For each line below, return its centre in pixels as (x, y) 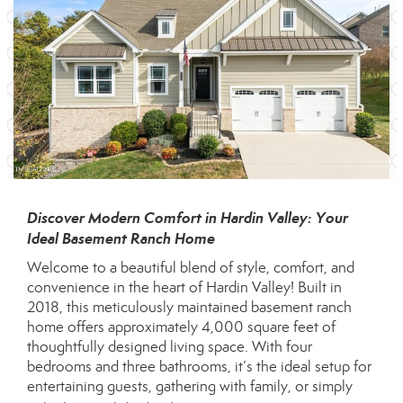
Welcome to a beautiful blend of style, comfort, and (191, 268)
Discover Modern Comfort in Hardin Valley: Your (188, 218)
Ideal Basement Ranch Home (121, 238)
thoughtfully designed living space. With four (170, 347)
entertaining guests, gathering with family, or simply (190, 386)
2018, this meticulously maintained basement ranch (189, 307)
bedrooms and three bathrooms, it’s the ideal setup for (199, 367)
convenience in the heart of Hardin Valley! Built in (184, 287)
